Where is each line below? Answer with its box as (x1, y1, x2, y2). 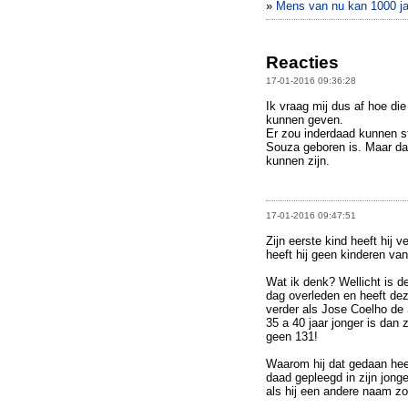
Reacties (266, 53, 339, 73)
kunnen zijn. (266, 154, 330, 168)
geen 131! (266, 329, 318, 343)
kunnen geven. (266, 113, 343, 127)
